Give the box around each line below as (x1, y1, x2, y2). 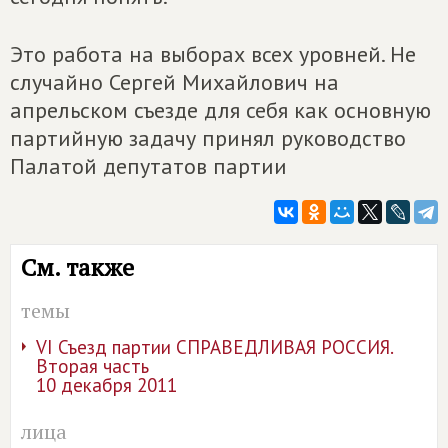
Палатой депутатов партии (10, 152, 287, 180)
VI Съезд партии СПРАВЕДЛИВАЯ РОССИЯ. (36, 335, 394, 359)
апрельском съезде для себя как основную (10, 96, 431, 124)
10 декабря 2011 (36, 373, 177, 397)
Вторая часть (36, 354, 149, 378)
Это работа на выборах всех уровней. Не (10, 40, 416, 68)
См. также (21, 251, 134, 283)
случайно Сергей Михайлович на (10, 68, 339, 96)
